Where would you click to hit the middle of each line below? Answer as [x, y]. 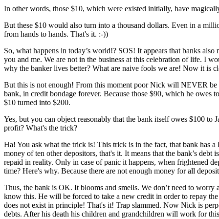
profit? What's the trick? [41, 128]
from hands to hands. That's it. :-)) [56, 34]
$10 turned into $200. [37, 102]
